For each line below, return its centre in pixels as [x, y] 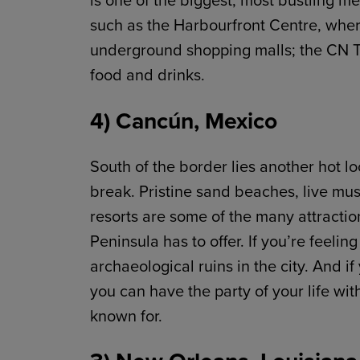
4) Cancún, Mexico [184, 121]
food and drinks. [147, 75]
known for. [126, 315]
